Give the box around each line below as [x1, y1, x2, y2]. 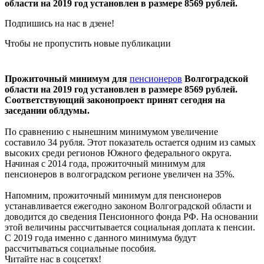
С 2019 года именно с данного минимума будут [5, 232, 196, 243]
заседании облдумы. [5, 105, 90, 115]
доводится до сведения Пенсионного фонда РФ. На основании [5, 211, 258, 222]
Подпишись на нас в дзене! [5, 18, 114, 28]
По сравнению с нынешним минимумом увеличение [5, 126, 218, 137]
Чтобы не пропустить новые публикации [5, 38, 171, 48]
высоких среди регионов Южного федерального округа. [5, 147, 232, 158]
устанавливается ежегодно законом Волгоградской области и [5, 200, 252, 211]
